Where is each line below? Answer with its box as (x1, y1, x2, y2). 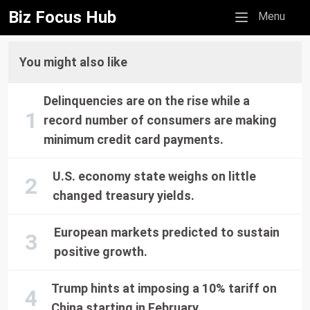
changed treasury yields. (53, 188, 195, 203)
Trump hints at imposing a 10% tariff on (51, 281, 277, 295)
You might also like (19, 55, 127, 69)
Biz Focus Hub (8, 8, 116, 28)
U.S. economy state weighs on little (53, 169, 257, 183)
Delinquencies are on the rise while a (43, 93, 250, 108)
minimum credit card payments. (43, 132, 224, 147)
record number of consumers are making (43, 113, 277, 127)
